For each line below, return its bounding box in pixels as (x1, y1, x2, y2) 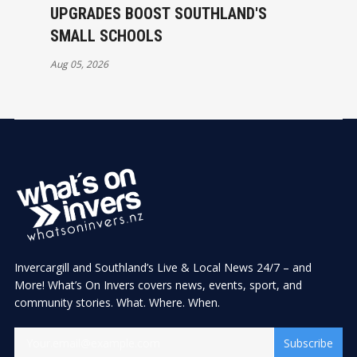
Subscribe (284, 335, 333, 351)
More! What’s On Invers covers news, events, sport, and (14, 277, 302, 293)
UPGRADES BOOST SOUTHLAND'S (49, 4, 267, 24)
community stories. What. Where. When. (14, 295, 220, 311)
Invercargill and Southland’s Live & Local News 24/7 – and (14, 260, 312, 276)
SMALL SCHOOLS (49, 26, 163, 46)
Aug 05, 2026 (49, 57, 108, 72)
